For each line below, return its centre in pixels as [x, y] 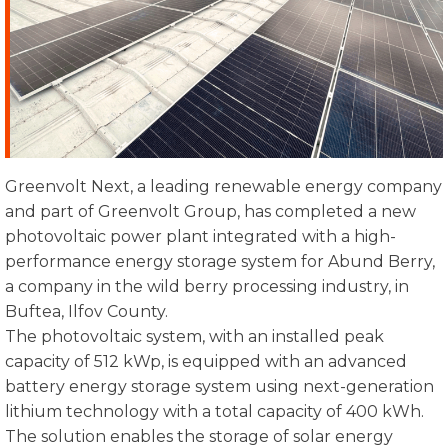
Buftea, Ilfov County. [86, 311]
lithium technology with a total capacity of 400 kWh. [214, 411]
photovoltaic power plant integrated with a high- [200, 236]
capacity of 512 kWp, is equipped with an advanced [206, 361]
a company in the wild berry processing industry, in [207, 286]
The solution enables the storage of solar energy [199, 436]
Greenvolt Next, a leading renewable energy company [223, 186]
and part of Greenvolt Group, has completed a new [210, 211]
